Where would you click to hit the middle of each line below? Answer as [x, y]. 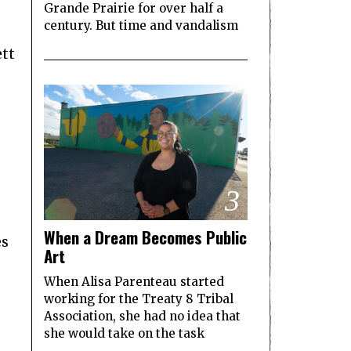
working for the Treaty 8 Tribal [139, 299]
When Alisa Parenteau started [134, 282]
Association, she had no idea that [142, 317]
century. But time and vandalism [141, 25]
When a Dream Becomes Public [145, 237]
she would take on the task [124, 334]
